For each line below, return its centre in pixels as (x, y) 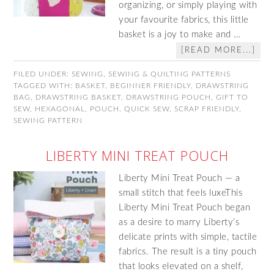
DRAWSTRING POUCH (169, 97)
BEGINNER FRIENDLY (151, 86)
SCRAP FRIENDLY (207, 109)
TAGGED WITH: (45, 86)
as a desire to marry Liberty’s (179, 222)
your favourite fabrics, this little (184, 20)
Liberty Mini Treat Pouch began (185, 208)
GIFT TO (232, 97)
